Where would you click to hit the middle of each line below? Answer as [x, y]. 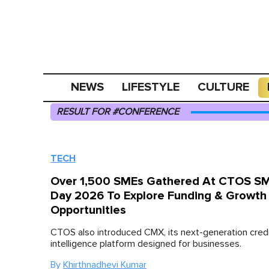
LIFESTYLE [151, 87]
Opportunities [88, 210]
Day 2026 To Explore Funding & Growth [159, 196]
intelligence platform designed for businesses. [146, 244]
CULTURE [224, 87]
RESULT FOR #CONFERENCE [118, 112]
